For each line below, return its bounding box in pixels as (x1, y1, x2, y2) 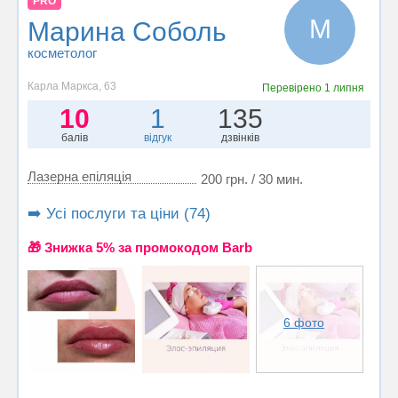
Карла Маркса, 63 (28, 80, 116, 92)
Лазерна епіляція (28, 169, 131, 184)
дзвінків (221, 131, 260, 144)
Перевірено (262, 82, 325, 94)
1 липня (324, 82, 365, 94)
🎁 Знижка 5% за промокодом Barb (28, 240, 252, 255)
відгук (143, 131, 171, 144)
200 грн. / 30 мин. (201, 171, 303, 187)
